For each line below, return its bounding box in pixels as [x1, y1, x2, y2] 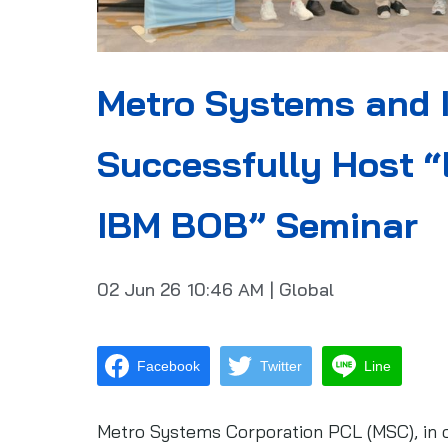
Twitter [260, 357, 302, 374]
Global [279, 278, 334, 302]
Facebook [137, 357, 200, 374]
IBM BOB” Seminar [97, 202, 418, 248]
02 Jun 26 [97, 278, 181, 302]
